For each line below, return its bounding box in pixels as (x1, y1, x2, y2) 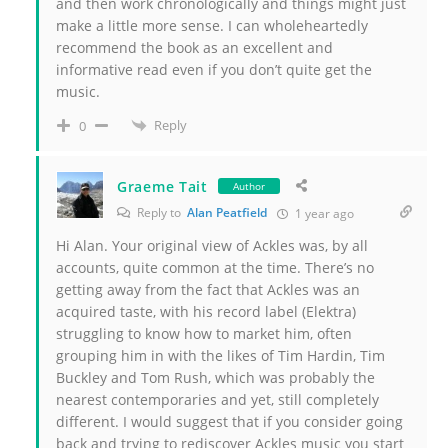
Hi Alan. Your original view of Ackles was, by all (56, 236, 368, 256)
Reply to (134, 204, 187, 222)
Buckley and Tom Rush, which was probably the (56, 368, 375, 388)
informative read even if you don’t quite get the (56, 59, 372, 79)
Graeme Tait (117, 176, 208, 196)
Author (232, 179, 265, 194)
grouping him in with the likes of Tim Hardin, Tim (56, 346, 385, 366)
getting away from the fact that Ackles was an (56, 280, 360, 300)
